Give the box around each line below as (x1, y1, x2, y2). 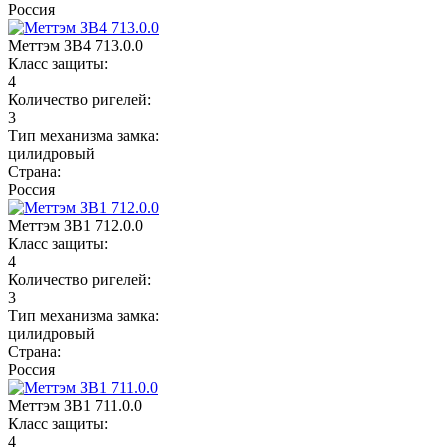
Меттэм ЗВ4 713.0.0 (8, 36, 143, 54)
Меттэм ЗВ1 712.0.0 (8, 216, 143, 234)
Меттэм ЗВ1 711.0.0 (8, 396, 142, 414)
